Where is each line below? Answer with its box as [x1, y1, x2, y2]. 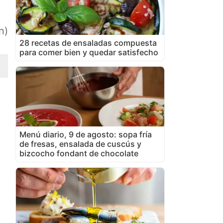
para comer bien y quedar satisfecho [19, 47, 158, 57]
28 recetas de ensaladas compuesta [19, 37, 157, 48]
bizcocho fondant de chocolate [19, 148, 138, 158]
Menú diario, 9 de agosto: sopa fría [19, 129, 152, 139]
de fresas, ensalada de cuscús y [19, 138, 141, 149]
